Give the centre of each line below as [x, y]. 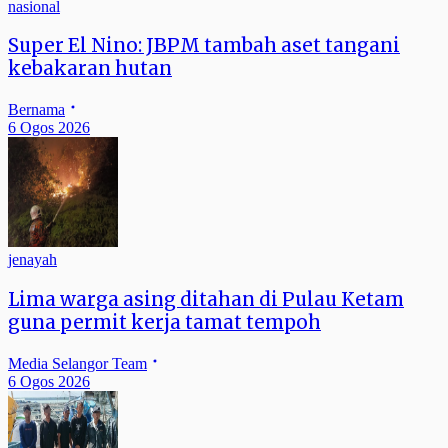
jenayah [32, 260]
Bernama [36, 110]
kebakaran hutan [90, 69]
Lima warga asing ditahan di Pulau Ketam [206, 299]
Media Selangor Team [77, 363]
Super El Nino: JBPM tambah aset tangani [204, 46]
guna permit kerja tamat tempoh [164, 322]
